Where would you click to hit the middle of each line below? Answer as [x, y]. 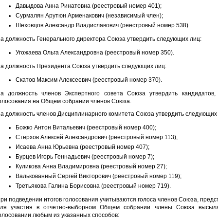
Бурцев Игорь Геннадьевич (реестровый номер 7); [85, 157]
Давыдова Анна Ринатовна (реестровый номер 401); [88, 6]
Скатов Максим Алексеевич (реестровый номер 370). [89, 80]
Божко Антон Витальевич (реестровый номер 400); [86, 127]
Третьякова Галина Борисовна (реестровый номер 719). [93, 186]
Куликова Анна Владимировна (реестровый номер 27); [91, 166]
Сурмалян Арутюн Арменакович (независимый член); [89, 16]
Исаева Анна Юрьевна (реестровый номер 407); [82, 147]
